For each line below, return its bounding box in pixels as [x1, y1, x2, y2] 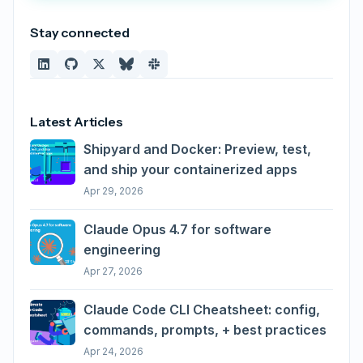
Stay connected [30, 23, 130, 41]
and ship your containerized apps [83, 160, 297, 177]
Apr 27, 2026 [83, 264, 143, 277]
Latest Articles [30, 113, 123, 130]
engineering [83, 241, 160, 258]
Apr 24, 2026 [83, 344, 143, 357]
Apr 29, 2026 [83, 184, 143, 197]
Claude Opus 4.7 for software [83, 220, 271, 237]
